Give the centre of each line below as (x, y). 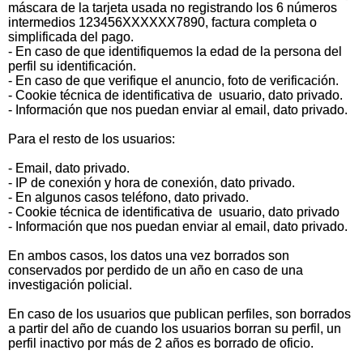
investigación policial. (70, 285)
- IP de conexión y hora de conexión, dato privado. (152, 183)
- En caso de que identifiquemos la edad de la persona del (175, 51)
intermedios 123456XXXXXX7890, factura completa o (162, 22)
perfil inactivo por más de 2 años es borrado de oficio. (161, 343)
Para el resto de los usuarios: (92, 139)
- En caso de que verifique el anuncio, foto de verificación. (173, 81)
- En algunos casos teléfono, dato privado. (128, 197)
